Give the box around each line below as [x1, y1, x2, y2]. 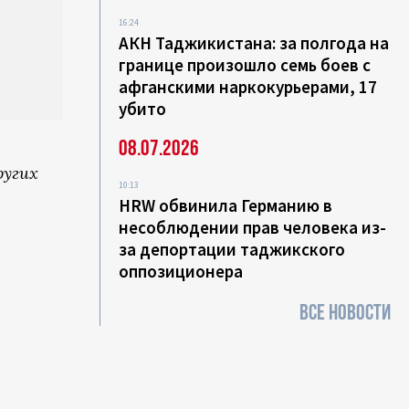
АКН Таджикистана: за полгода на [119, 32, 390, 55]
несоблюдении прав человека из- [119, 216, 387, 239]
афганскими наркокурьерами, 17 [119, 76, 378, 99]
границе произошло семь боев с [119, 54, 372, 77]
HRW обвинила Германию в [119, 194, 333, 217]
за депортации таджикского [119, 238, 346, 261]
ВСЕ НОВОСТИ [299, 299, 391, 327]
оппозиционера [119, 260, 244, 283]
